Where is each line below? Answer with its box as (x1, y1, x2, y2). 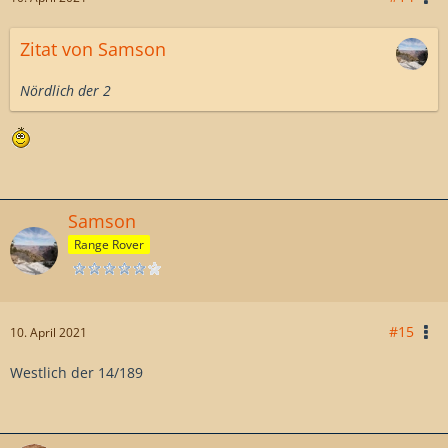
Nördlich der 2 (20, 80, 111, 100)
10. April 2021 (10, 323, 87, 341)
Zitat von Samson (20, 36, 166, 61)
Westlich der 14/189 (10, 362, 143, 382)
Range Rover (74, 235, 144, 253)
